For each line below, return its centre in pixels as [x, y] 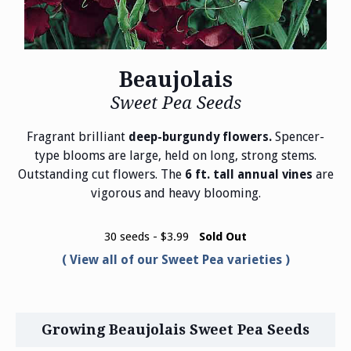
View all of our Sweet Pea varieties [175, 260]
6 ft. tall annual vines [248, 175]
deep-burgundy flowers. [200, 138]
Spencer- [298, 137]
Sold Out [223, 236]
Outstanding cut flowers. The [101, 175]
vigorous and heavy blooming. [175, 194]
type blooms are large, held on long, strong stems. [175, 156]
